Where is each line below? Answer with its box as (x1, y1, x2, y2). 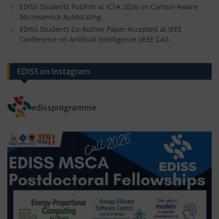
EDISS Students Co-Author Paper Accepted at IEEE (20, 24, 182, 34)
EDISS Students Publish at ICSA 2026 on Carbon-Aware (20, 1, 197, 11)
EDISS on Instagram (17, 66, 90, 76)
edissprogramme (32, 102, 96, 112)
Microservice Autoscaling (20, 12, 101, 22)
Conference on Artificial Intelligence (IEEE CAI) (20, 34, 169, 44)
